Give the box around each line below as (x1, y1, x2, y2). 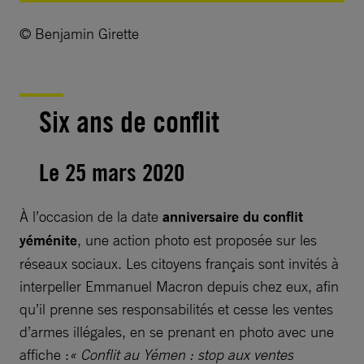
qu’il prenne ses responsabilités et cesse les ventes (19, 299, 333, 318)
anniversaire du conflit (162, 206, 303, 226)
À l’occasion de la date (19, 206, 162, 225)
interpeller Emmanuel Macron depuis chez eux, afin (19, 276, 339, 295)
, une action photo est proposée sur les (77, 230, 317, 249)
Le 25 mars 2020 (39, 156, 184, 187)
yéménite (19, 230, 77, 249)
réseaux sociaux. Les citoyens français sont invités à (19, 253, 339, 272)
